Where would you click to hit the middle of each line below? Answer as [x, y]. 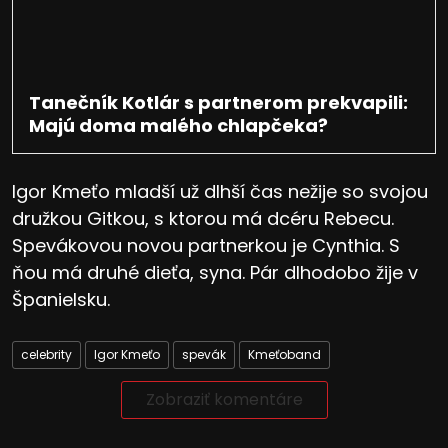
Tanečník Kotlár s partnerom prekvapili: [218, 102]
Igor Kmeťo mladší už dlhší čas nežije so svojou [220, 191]
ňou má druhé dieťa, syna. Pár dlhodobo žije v [215, 272]
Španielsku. [61, 299]
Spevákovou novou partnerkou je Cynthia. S [206, 245]
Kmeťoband [284, 354]
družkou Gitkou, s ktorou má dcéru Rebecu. [203, 218]
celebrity [46, 354]
